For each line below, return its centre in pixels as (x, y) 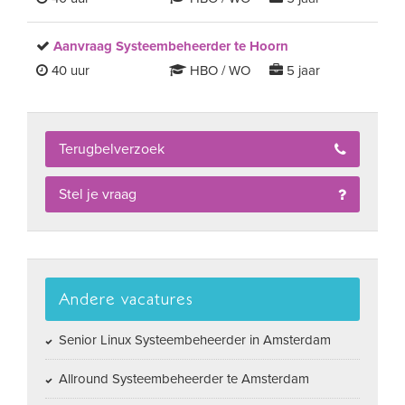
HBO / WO (219, 71)
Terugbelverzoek (112, 149)
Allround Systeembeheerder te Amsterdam (182, 379)
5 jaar (301, 71)
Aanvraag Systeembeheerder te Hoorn (171, 46)
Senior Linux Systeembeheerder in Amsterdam (193, 340)
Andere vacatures (126, 299)
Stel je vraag (98, 194)
